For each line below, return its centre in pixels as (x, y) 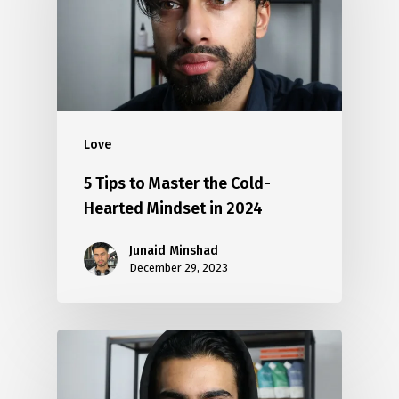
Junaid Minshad (174, 251)
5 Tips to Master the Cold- (177, 184)
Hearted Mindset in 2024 (173, 209)
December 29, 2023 (179, 268)
